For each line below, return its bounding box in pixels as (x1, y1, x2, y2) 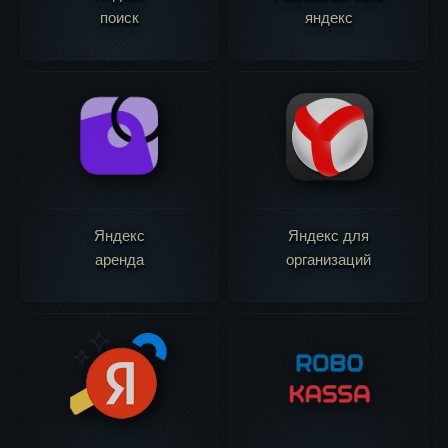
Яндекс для (288, 227, 369, 244)
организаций (286, 251, 371, 268)
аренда (95, 251, 144, 268)
